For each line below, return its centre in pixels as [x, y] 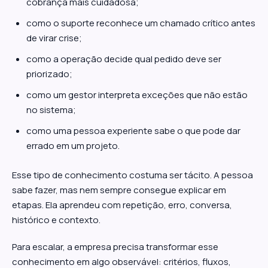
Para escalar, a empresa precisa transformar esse [115, 247]
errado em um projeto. [73, 146]
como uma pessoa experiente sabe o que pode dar [133, 131]
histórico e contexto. [56, 220]
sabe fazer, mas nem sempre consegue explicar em [119, 190]
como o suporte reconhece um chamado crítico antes [141, 23]
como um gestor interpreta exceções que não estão [137, 95]
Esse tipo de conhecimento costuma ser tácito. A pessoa [133, 175]
